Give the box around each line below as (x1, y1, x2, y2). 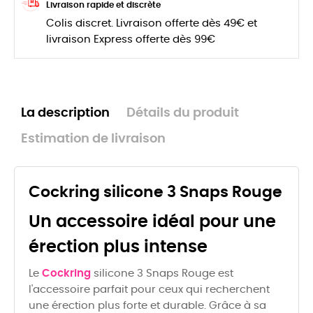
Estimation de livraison (21, 133, 166, 146)
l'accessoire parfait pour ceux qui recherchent (29, 284, 270, 296)
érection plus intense (29, 239, 208, 256)
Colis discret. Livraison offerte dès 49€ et (46, 18, 257, 29)
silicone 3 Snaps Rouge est (91, 268, 233, 279)
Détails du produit (126, 107, 239, 120)
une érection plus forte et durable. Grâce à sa (29, 300, 266, 312)
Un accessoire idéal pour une (29, 214, 276, 231)
